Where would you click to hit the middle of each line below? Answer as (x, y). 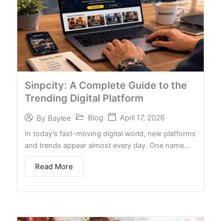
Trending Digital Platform (84, 98)
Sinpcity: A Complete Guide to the (106, 86)
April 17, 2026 (142, 118)
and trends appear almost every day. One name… (107, 146)
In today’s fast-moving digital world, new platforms (110, 134)
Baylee (59, 118)
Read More (54, 167)
